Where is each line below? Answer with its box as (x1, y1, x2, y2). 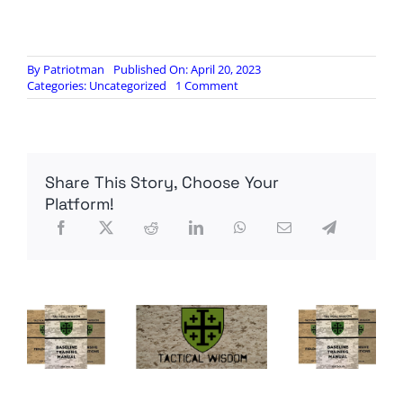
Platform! (44, 193, 114, 215)
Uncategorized (88, 77, 166, 94)
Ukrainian (237, 93, 289, 110)
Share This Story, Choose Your (44, 172, 279, 193)
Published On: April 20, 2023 (112, 61, 261, 78)
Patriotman (42, 61, 104, 78)
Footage (237, 125, 282, 142)
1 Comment (175, 77, 238, 94)
